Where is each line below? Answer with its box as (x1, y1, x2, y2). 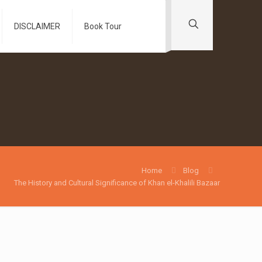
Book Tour (84, 22, 122, 31)
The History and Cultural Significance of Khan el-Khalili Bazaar (14, 178, 220, 187)
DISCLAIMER (14, 22, 61, 31)
